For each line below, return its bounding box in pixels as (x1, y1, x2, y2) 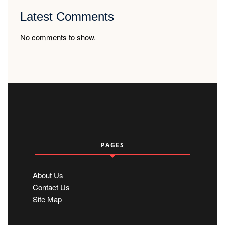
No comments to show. (20, 31, 96, 42)
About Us (33, 169, 63, 180)
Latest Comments (20, 10, 114, 23)
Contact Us (33, 181, 70, 192)
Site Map (33, 193, 62, 204)
